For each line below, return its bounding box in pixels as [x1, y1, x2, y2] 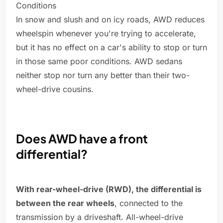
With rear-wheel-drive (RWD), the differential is [16, 184, 202, 195]
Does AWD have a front [16, 131, 148, 146]
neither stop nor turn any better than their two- [16, 70, 190, 81]
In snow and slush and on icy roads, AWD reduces [16, 14, 205, 25]
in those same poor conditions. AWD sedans [16, 56, 182, 67]
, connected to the [114, 198, 183, 209]
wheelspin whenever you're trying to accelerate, [16, 28, 196, 39]
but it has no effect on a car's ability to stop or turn [16, 42, 207, 53]
